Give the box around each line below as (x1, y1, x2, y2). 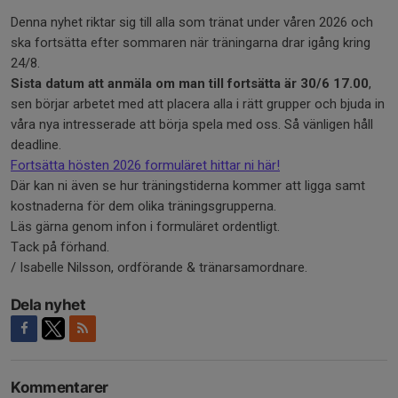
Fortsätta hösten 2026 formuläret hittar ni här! (11, 157, 280, 173)
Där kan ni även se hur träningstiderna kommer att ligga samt (11, 178, 365, 194)
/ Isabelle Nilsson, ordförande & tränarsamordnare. (11, 259, 311, 275)
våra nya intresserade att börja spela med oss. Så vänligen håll (11, 116, 373, 132)
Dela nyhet (11, 296, 85, 314)
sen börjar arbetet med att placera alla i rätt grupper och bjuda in (11, 96, 385, 112)
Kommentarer (11, 378, 108, 396)
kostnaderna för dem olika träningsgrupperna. (11, 198, 280, 214)
